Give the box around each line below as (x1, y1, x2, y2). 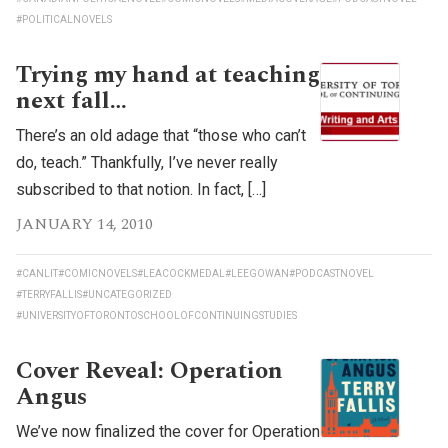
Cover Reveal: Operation (16, 352, 283, 389)
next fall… (16, 82, 127, 119)
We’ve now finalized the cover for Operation (16, 421, 320, 441)
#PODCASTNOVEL (289, 267, 374, 279)
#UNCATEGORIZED (82, 288, 172, 300)
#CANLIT (16, 267, 58, 279)
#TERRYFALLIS (16, 288, 82, 300)
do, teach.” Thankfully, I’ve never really (16, 152, 278, 172)
